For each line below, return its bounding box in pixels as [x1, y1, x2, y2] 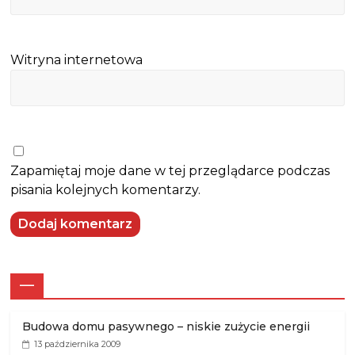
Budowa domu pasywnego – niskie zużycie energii [22, 319, 311, 334]
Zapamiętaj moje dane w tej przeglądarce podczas [10, 163, 330, 178]
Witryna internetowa [10, 52, 143, 67]
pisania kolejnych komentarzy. [10, 182, 201, 197]
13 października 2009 [34, 338, 121, 349]
